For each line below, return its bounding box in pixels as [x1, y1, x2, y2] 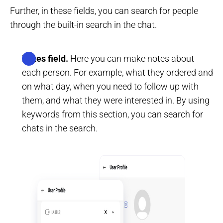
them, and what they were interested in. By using [22, 95, 210, 106]
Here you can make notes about [68, 53, 194, 64]
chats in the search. [22, 122, 98, 133]
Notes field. [22, 53, 68, 64]
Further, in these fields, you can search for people [10, 5, 198, 16]
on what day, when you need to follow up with [22, 81, 199, 92]
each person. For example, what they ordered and [22, 67, 213, 78]
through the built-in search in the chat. [10, 19, 157, 30]
